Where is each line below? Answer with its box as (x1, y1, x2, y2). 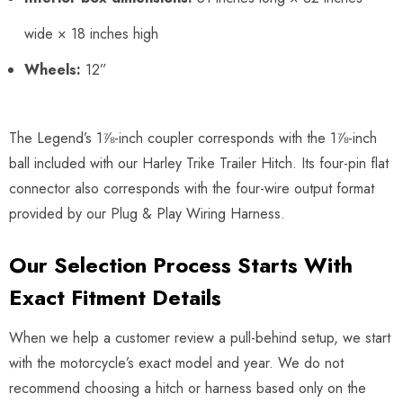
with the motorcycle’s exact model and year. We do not (9, 352, 344, 373)
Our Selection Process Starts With (9, 248, 353, 281)
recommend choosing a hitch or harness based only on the (9, 377, 366, 399)
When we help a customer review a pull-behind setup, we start (9, 327, 390, 348)
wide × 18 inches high (24, 22, 158, 44)
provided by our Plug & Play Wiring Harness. (9, 202, 285, 224)
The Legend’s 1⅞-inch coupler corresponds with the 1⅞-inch (9, 127, 377, 148)
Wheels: (24, 58, 81, 80)
